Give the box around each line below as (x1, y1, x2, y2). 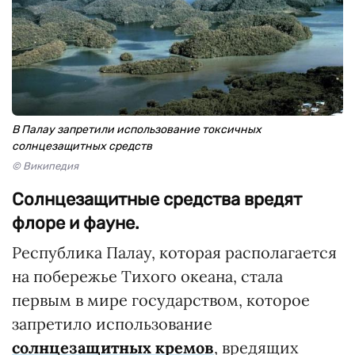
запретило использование (12, 314, 212, 334)
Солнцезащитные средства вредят (12, 189, 302, 210)
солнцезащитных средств (12, 139, 152, 153)
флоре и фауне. (12, 212, 139, 234)
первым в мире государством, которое (12, 290, 310, 310)
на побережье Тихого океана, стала (12, 266, 283, 286)
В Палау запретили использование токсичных (12, 123, 261, 136)
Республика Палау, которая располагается (12, 242, 337, 262)
